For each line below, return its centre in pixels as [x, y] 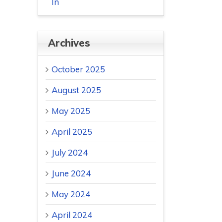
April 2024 [72, 215]
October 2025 [78, 69]
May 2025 [71, 111]
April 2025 [72, 132]
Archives [69, 43]
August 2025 [76, 90]
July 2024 [70, 153]
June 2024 [71, 173]
